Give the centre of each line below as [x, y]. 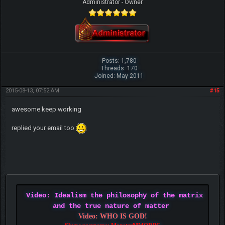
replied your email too [43, 128]
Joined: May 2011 [119, 76]
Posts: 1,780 [119, 61]
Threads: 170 [119, 69]
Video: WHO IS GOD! [113, 216]
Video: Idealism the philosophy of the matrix [114, 196]
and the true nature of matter [111, 206]
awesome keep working [46, 109]
